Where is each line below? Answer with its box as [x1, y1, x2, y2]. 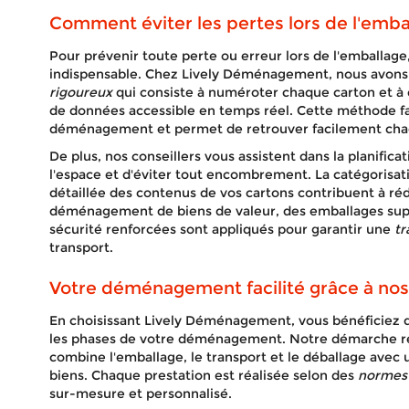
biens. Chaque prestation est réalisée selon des [48, 367, 358, 383]
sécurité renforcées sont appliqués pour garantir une [48, 221, 394, 237]
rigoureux [48, 84, 112, 100]
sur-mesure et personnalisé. [48, 385, 232, 402]
